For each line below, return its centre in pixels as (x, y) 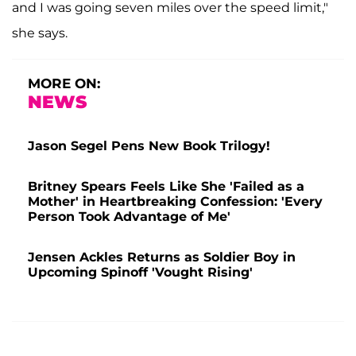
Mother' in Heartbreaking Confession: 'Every (175, 201)
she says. (40, 33)
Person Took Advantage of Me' (129, 216)
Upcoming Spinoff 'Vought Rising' (140, 272)
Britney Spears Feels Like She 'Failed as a (166, 186)
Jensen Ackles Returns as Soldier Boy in (162, 257)
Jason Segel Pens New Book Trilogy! (149, 145)
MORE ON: (64, 83)
